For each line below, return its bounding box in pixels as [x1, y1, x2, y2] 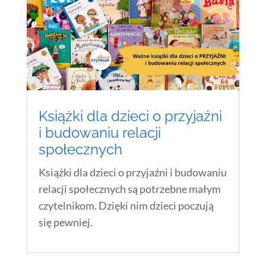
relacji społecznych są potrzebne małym [38, 182, 221, 196]
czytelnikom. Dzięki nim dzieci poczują [38, 199, 214, 213]
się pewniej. [38, 216, 93, 229]
